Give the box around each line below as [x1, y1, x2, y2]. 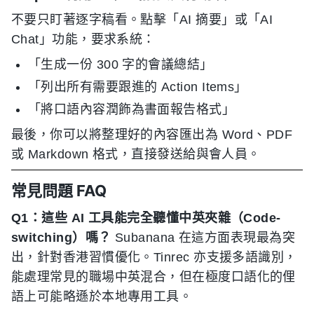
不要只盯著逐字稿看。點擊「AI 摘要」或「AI [11, 12, 273, 27]
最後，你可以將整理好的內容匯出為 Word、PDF [11, 127, 293, 142]
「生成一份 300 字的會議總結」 [28, 57, 213, 71]
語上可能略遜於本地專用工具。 [11, 289, 193, 303]
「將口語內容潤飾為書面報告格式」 [28, 102, 235, 116]
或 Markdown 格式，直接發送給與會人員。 [11, 146, 261, 161]
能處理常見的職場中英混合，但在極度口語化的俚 [11, 269, 296, 284]
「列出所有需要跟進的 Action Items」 [28, 79, 247, 94]
